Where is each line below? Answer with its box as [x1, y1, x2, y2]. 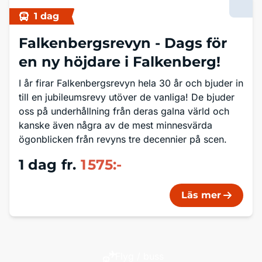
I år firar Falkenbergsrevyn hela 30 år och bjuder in [19, 77, 243, 89]
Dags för [164, 35, 227, 51]
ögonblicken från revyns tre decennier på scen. [19, 133, 227, 145]
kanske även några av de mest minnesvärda [19, 119, 212, 131]
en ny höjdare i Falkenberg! [19, 53, 220, 70]
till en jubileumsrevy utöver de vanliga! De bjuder [19, 91, 235, 103]
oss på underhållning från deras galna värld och [19, 105, 229, 117]
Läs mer [181, 189, 221, 201]
